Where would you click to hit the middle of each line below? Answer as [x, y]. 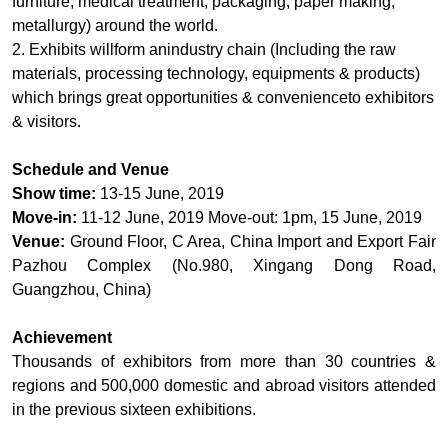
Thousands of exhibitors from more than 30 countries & [224, 362]
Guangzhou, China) [81, 290]
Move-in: [44, 218]
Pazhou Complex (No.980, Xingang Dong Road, [224, 266]
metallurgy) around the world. [115, 26]
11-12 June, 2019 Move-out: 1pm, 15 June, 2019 [249, 218]
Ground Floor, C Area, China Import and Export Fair [250, 242]
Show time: [54, 194]
